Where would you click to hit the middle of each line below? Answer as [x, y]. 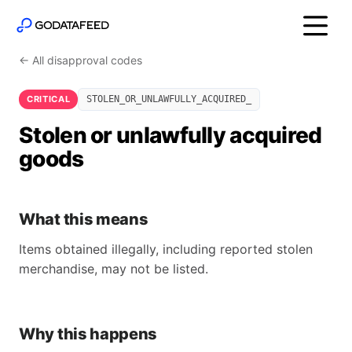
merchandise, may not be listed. [114, 269]
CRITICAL [49, 99]
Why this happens [88, 334]
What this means [84, 219]
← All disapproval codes [81, 60]
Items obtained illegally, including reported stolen [166, 249]
